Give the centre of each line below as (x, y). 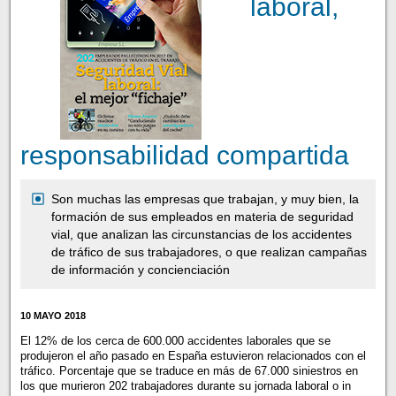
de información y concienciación (140, 269)
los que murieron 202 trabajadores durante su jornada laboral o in (185, 386)
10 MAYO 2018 (53, 315)
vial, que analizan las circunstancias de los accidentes (201, 234)
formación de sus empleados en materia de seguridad (202, 216)
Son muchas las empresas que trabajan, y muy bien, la (205, 198)
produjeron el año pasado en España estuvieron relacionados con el (193, 356)
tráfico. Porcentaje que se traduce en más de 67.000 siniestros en (189, 371)
